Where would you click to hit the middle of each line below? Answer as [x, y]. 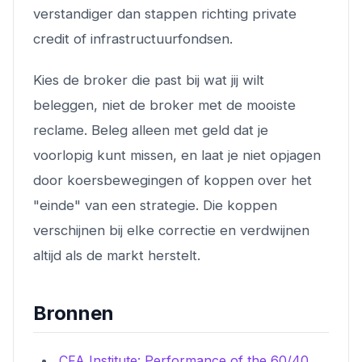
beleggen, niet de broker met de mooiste [164, 105]
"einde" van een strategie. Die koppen [155, 205]
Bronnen [74, 313]
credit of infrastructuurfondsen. [133, 38]
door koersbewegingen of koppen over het [173, 180]
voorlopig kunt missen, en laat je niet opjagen [177, 155]
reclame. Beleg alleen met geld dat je [151, 130]
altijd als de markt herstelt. [117, 255]
